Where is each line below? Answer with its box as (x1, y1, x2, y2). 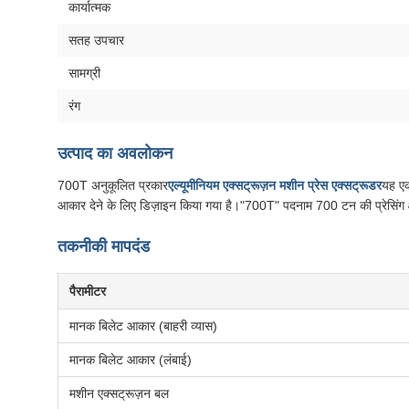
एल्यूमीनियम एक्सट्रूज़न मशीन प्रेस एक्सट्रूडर (168, 178, 382, 193)
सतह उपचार (68, 33, 124, 47)
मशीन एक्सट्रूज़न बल (69, 386, 169, 401)
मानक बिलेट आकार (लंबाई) (69, 352, 192, 367)
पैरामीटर (69, 284, 106, 299)
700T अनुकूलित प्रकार (58, 178, 168, 193)
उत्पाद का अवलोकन (58, 144, 173, 163)
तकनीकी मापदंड (58, 237, 150, 256)
